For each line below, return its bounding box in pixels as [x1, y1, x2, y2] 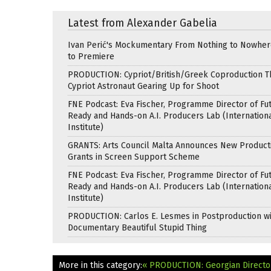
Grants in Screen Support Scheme [68, 151, 200, 162]
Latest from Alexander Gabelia [68, 16, 217, 30]
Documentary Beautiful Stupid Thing [68, 222, 207, 233]
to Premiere [68, 51, 114, 62]
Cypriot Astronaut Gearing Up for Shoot [68, 80, 219, 91]
